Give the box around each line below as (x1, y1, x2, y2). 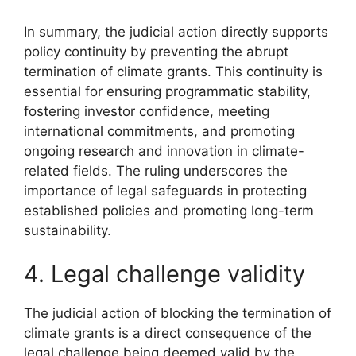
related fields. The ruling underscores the (24, 162, 288, 179)
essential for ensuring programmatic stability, (24, 83, 311, 99)
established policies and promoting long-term (24, 202, 314, 219)
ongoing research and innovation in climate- (24, 142, 304, 159)
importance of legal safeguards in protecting (24, 182, 307, 199)
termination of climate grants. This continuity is (24, 63, 323, 79)
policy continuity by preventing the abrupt (24, 43, 288, 60)
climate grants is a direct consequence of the (24, 325, 311, 341)
